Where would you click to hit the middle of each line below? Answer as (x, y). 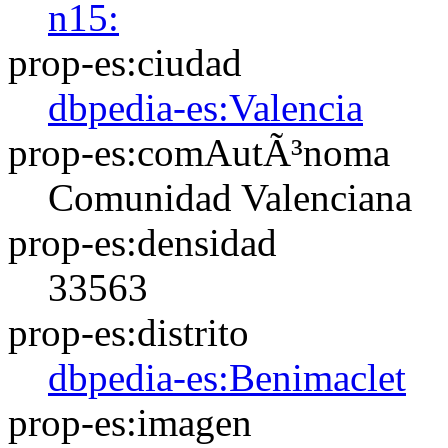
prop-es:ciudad (125, 62)
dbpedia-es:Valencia (205, 107)
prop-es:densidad (142, 242)
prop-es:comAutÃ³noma (199, 152)
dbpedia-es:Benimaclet (227, 377)
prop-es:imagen (130, 422)
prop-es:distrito (128, 332)
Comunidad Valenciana (230, 197)
